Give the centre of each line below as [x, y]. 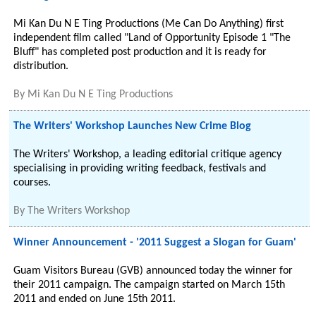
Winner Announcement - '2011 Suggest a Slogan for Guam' [155, 243]
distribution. [41, 66]
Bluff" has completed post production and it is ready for [140, 52]
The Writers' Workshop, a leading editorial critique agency [148, 154]
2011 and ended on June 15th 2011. [95, 299]
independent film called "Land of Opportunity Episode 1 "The [152, 38]
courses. [32, 183]
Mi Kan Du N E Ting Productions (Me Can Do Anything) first [149, 24]
